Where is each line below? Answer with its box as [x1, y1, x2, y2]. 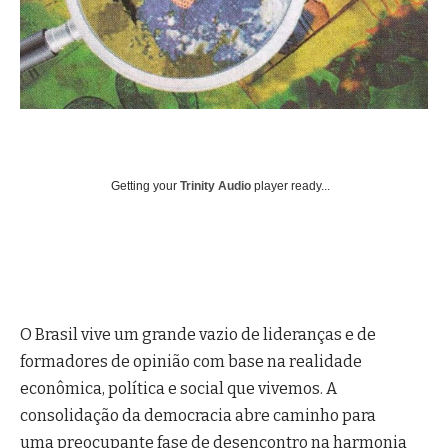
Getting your [111, 178, 180, 193]
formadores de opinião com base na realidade [20, 351, 362, 371]
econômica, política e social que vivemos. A [20, 378, 337, 398]
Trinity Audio [180, 178, 251, 193]
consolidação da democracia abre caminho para [20, 405, 376, 425]
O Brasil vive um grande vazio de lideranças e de [20, 324, 376, 344]
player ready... [251, 178, 330, 193]
